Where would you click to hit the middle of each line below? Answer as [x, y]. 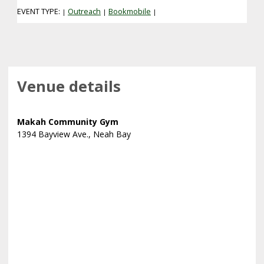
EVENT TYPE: [39, 11]
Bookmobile [130, 11]
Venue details [69, 87]
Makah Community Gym [68, 122]
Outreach [84, 11]
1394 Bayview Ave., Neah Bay [74, 134]
